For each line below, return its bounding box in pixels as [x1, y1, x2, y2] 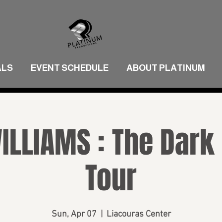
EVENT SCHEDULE [31, 63, 109, 73]
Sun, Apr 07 [51, 209, 97, 220]
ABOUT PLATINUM [126, 63, 205, 73]
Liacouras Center [106, 209, 171, 220]
